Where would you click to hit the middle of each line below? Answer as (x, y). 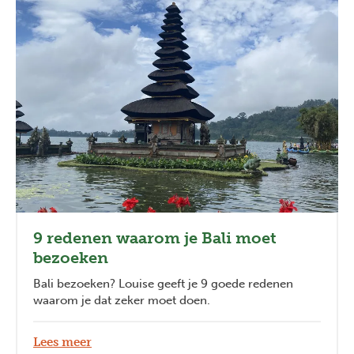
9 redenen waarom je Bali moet (155, 237)
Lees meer (62, 342)
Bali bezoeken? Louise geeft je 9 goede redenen (163, 283)
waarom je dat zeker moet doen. (122, 300)
